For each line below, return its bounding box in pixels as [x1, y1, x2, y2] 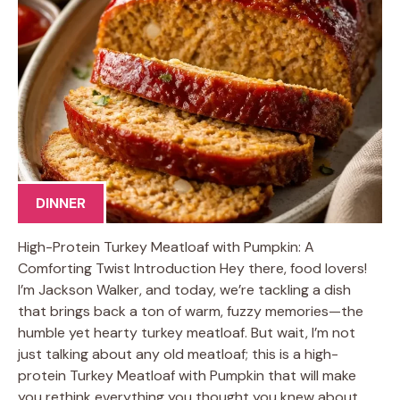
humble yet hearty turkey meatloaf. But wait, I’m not [18, 323, 355, 342]
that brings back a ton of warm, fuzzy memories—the [18, 302, 363, 321]
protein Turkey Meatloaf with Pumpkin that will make [18, 366, 356, 385]
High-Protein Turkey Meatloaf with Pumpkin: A [18, 237, 314, 256]
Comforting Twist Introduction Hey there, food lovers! [18, 259, 367, 278]
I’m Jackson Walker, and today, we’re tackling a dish [18, 280, 351, 299]
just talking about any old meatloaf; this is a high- [18, 345, 338, 363]
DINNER [36, 194, 86, 212]
